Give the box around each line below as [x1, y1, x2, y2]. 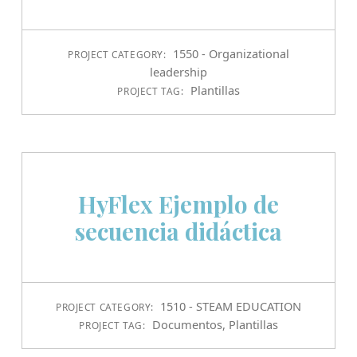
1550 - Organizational [172, 45, 289, 61]
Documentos [151, 316, 222, 333]
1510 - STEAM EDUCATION [160, 298, 302, 315]
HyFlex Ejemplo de [77, 188, 279, 220]
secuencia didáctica [74, 215, 282, 247]
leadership [149, 63, 207, 80]
